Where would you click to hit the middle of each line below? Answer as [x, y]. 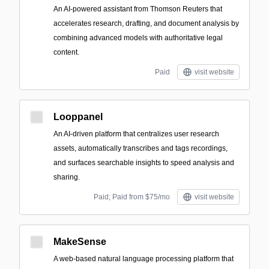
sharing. [67, 177]
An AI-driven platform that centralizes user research [136, 134]
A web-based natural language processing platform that [144, 259]
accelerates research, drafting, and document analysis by [146, 23]
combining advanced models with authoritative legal [138, 38]
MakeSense [80, 242]
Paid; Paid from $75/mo [132, 197]
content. [66, 52]
